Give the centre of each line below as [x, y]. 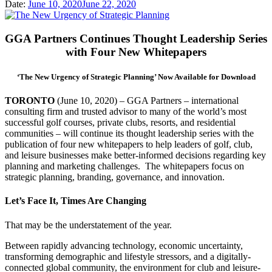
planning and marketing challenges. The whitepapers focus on [124, 166]
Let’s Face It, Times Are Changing [76, 201]
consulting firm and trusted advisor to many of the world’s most [126, 112]
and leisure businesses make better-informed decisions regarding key [135, 155]
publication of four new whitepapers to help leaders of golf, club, [129, 144]
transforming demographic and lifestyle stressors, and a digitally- [128, 256]
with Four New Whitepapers [136, 52]
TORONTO [31, 101]
